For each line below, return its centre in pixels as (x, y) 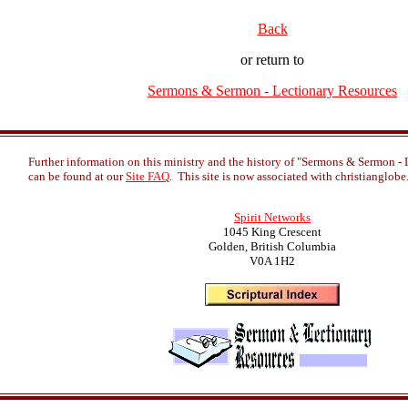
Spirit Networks (272, 217)
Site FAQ (148, 176)
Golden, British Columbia (272, 246)
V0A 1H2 (272, 261)
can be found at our (77, 176)
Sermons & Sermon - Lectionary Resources (272, 91)
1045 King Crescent (272, 232)
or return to (272, 60)
